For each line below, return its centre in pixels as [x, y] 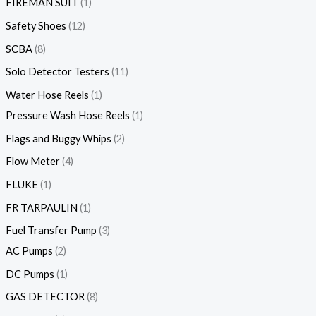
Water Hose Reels [47, 95]
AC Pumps [29, 251]
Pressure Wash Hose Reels [67, 115]
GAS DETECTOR [45, 297]
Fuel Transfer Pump [51, 231]
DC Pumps [30, 274]
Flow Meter [32, 162]
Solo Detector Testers [57, 72]
